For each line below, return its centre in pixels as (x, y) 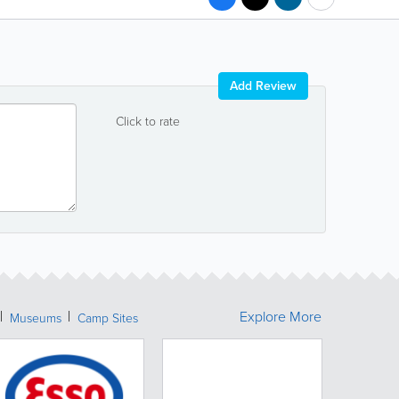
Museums (36, 318)
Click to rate (148, 121)
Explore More (281, 316)
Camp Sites (108, 318)
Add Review (263, 85)
